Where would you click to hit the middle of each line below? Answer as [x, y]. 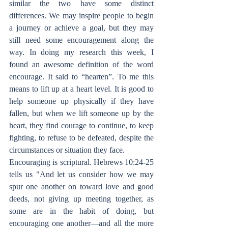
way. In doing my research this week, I [81, 52]
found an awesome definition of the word [81, 64]
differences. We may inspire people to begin [81, 16]
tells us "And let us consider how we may [81, 174]
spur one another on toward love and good [81, 187]
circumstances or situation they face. [67, 150]
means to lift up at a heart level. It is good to [81, 89]
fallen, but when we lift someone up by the [81, 113]
